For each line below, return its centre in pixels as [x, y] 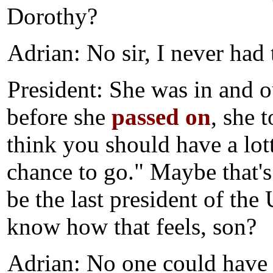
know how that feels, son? [132, 227]
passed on [161, 117]
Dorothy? [52, 16]
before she [59, 117]
